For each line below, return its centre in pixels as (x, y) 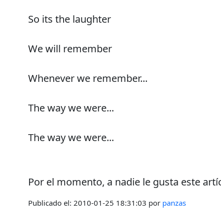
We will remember (70, 48)
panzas (174, 203)
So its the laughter (70, 19)
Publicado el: (51, 203)
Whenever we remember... (88, 78)
